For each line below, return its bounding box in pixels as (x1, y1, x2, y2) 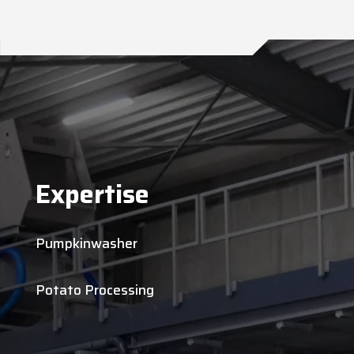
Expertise (35, 174, 149, 214)
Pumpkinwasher (35, 232, 137, 254)
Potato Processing (35, 279, 154, 300)
